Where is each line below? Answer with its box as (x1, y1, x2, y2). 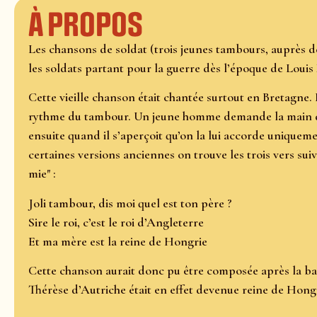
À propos (28, 6, 143, 45)
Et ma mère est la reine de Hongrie (28, 233, 207, 249)
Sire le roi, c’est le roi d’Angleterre (28, 214, 204, 230)
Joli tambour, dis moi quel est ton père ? (28, 195, 232, 211)
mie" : (28, 166, 56, 182)
